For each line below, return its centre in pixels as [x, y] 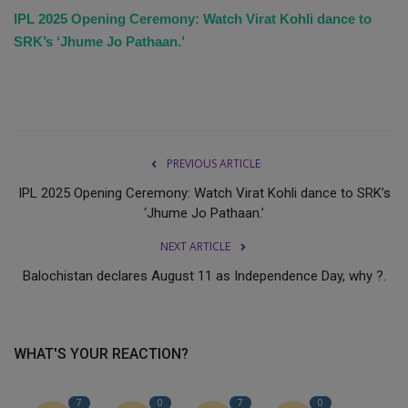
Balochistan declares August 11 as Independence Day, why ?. [204, 276]
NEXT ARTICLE [195, 247]
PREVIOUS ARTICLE [213, 164]
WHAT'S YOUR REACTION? [101, 354]
